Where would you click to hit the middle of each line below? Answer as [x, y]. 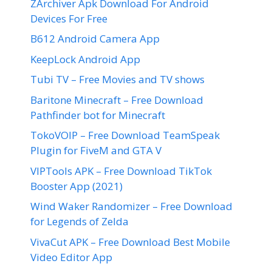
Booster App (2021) [76, 186]
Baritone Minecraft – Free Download [117, 100]
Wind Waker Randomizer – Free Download [131, 206]
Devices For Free [69, 18]
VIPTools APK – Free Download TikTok [121, 171]
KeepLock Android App [85, 59]
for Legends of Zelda [80, 221]
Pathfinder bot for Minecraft [98, 115]
